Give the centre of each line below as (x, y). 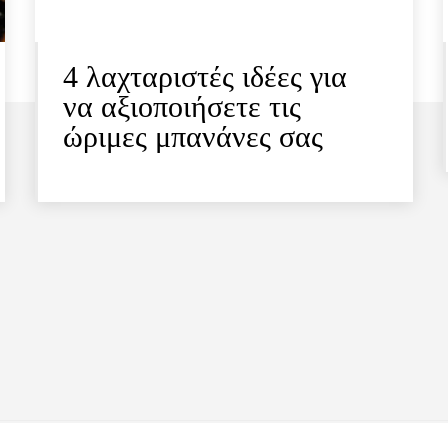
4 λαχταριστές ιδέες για (205, 77)
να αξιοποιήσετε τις (182, 107)
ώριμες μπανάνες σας (193, 137)
